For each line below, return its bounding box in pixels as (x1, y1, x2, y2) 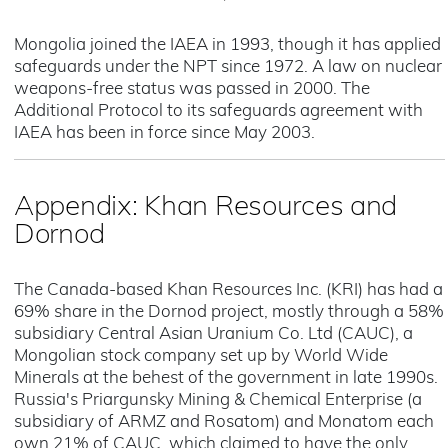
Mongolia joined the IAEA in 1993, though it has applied (14, 37, 441, 54)
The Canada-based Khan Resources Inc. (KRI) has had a (14, 282, 443, 299)
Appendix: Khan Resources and (14, 194, 398, 222)
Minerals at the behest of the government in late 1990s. (14, 370, 438, 387)
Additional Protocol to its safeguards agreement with (14, 103, 423, 120)
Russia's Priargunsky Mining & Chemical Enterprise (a (14, 392, 422, 409)
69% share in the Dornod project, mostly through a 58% (14, 304, 444, 321)
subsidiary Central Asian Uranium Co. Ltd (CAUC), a (14, 326, 413, 343)
